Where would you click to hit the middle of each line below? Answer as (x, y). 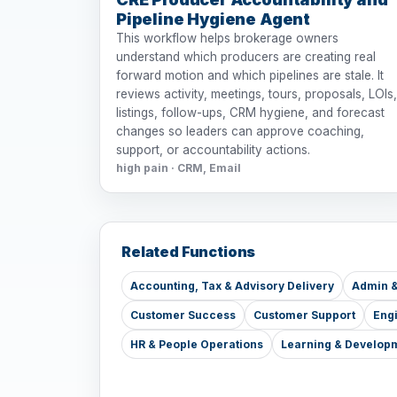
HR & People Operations (197, 345)
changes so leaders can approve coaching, (240, 132)
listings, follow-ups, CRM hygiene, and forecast (250, 113)
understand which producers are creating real (246, 57)
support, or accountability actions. (213, 150)
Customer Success (183, 315)
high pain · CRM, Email (179, 168)
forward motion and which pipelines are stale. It (250, 76)
